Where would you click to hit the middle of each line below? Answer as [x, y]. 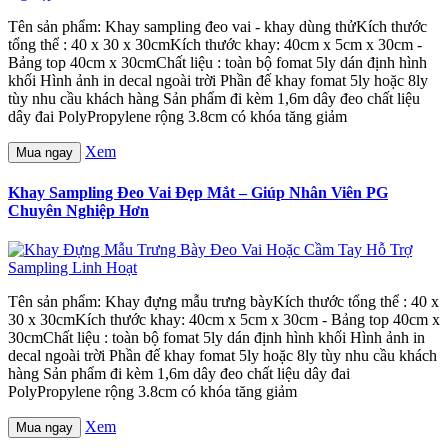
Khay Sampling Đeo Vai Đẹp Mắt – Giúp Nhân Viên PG [198, 193]
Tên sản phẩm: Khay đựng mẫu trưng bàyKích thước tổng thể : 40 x [223, 302]
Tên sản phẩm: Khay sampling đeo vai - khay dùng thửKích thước [217, 26]
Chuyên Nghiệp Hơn [78, 211]
